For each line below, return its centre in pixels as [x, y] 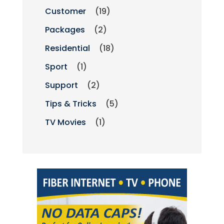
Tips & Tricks [70, 104]
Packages [65, 30]
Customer [65, 11]
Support [61, 85]
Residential [67, 48]
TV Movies [65, 122]
